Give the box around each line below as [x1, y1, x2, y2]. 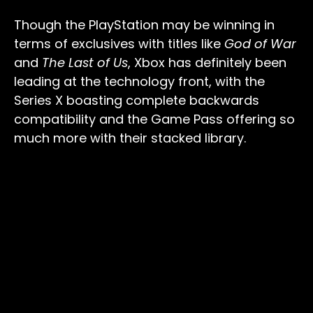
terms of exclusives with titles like [14, 34, 224, 52]
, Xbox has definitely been [128, 53, 286, 71]
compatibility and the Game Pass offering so [14, 110, 295, 128]
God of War [224, 34, 296, 52]
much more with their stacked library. [14, 129, 246, 147]
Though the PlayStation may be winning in [14, 15, 275, 34]
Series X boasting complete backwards [14, 91, 259, 109]
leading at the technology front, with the [14, 72, 265, 90]
